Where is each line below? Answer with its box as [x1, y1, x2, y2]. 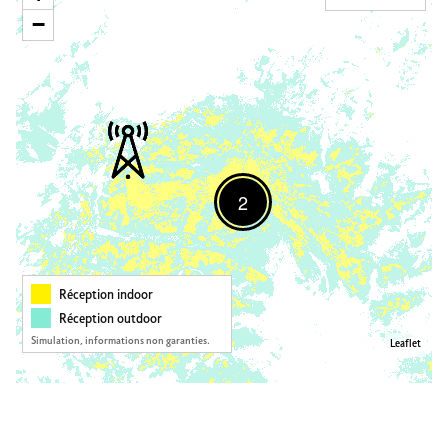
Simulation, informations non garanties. [31, 335, 210, 348]
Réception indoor [59, 287, 153, 304]
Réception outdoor [59, 311, 162, 328]
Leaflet [390, 338, 421, 351]
